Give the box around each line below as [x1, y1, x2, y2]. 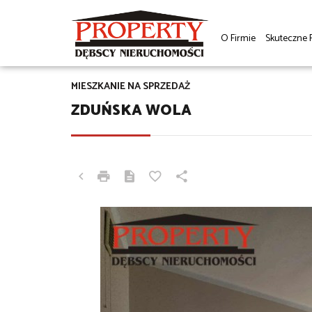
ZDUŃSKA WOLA [71, 99, 192, 123]
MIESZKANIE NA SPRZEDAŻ [71, 79, 190, 95]
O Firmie [220, 31, 256, 47]
